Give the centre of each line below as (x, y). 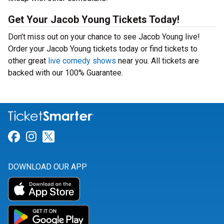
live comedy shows (82, 61)
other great (28, 61)
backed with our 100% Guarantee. (65, 73)
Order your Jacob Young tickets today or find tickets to (103, 49)
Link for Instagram (86, 137)
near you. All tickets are (157, 61)
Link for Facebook (68, 137)
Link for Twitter (95, 137)
